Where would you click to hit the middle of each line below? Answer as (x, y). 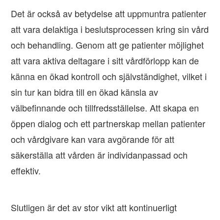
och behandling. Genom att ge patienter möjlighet (108, 45)
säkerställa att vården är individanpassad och (99, 155)
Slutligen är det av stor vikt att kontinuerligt (94, 207)
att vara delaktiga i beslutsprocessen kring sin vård (110, 29)
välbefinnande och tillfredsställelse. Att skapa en (105, 108)
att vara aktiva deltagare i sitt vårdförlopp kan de (105, 61)
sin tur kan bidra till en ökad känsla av (85, 92)
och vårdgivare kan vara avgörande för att (93, 139)
